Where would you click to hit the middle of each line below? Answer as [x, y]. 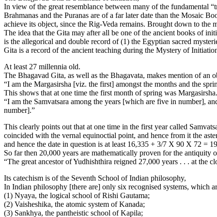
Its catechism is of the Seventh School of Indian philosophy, [96, 178]
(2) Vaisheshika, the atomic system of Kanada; [75, 204]
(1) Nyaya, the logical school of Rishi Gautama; [78, 196]
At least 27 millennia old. [43, 67]
